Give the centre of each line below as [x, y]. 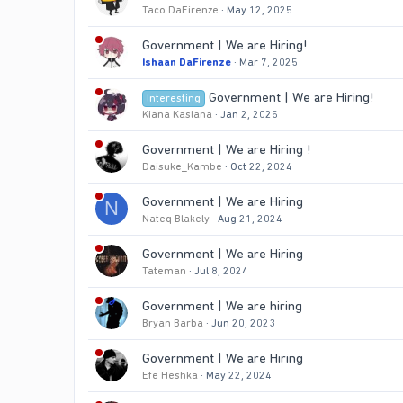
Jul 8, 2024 [221, 271]
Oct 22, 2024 [261, 167]
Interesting [174, 99]
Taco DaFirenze [180, 10]
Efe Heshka [170, 376]
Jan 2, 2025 [249, 115]
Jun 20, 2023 [243, 323]
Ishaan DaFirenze [187, 63]
